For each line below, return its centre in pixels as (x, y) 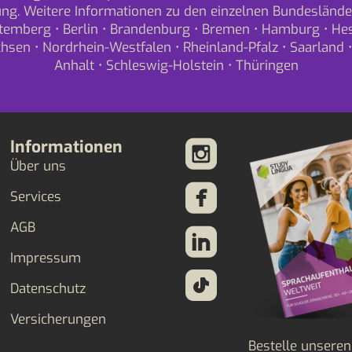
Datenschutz (48, 289)
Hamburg (290, 29)
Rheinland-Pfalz (231, 48)
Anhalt (74, 66)
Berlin (80, 29)
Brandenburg (150, 29)
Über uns (38, 166)
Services (35, 197)
